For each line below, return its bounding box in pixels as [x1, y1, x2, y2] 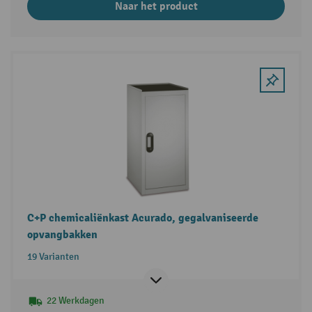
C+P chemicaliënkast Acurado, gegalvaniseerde [26, 210, 258, 225]
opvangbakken [26, 227, 97, 242]
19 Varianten [26, 250, 79, 263]
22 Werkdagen [46, 294, 104, 306]
